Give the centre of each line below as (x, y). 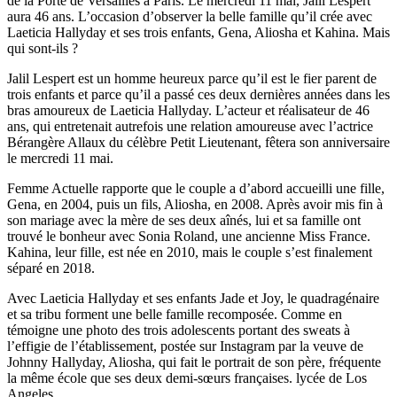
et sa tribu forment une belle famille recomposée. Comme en (175, 314)
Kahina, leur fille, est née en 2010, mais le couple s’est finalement (190, 252)
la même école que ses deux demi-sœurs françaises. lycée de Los (187, 378)
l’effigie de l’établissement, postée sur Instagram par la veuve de (185, 346)
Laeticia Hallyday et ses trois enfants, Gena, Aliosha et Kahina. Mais (198, 32)
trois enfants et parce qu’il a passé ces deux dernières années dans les (198, 94)
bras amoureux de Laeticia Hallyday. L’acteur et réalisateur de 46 (188, 110)
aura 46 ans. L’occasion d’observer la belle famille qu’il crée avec (190, 16)
